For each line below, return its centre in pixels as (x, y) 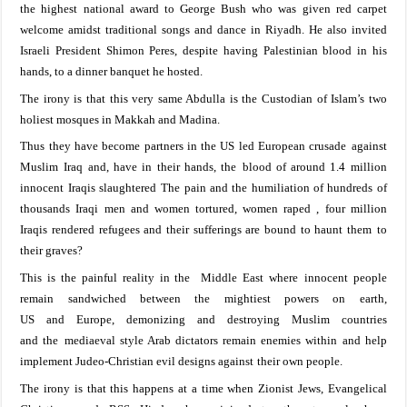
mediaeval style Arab (120, 341)
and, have (113, 167)
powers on (322, 299)
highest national (83, 9)
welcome (45, 30)
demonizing (150, 320)
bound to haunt (304, 230)
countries (364, 320)
